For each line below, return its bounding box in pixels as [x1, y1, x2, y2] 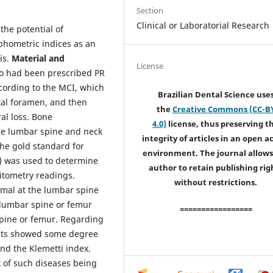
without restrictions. [174, 177, 257, 188]
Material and [12, 52, 65, 64]
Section [136, 4, 164, 16]
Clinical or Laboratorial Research [136, 19, 270, 31]
